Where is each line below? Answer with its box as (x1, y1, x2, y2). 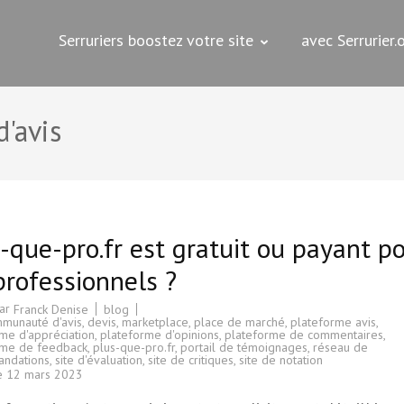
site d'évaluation (55, 352, 142, 369)
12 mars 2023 (6, 365, 83, 382)
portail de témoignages (180, 339, 308, 356)
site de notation (239, 352, 323, 369)
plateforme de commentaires (225, 326, 383, 344)
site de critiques (148, 352, 234, 369)
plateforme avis (290, 314, 376, 331)
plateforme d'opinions (100, 326, 219, 344)
